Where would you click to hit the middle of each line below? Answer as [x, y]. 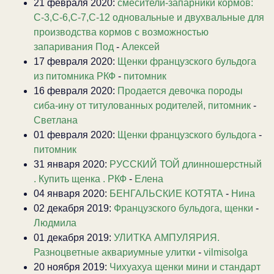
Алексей [141, 46]
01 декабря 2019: [74, 237]
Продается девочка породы [180, 91]
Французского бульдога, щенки [183, 208]
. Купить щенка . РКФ [80, 179]
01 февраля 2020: [76, 135]
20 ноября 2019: [72, 267]
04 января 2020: [72, 193]
